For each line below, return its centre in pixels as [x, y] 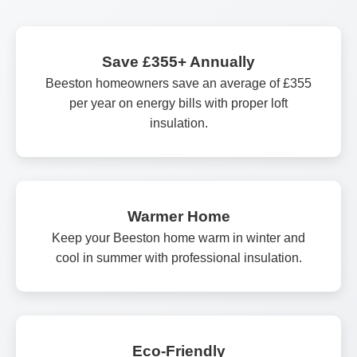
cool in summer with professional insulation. [178, 257]
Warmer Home [178, 216]
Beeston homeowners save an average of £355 [178, 83]
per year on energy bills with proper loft [178, 103]
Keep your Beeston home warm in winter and [178, 237]
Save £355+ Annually [178, 61]
